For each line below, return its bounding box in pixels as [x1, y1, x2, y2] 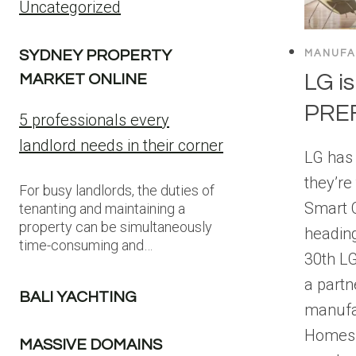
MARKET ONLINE [19, 72, 147, 87]
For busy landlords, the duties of [19, 182, 215, 199]
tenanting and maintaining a [19, 200, 185, 217]
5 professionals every [19, 110, 169, 130]
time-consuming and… [19, 237, 153, 253]
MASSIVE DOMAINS [19, 337, 162, 353]
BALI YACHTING [19, 289, 137, 305]
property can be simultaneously [19, 219, 212, 235]
